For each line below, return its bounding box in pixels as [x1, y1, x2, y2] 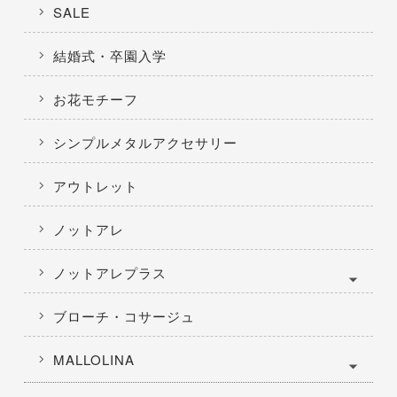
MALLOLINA [52, 350, 135, 370]
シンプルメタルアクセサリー [52, 133, 237, 152]
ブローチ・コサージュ [52, 307, 195, 326]
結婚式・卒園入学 [52, 46, 167, 66]
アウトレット [52, 176, 138, 196]
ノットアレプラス [52, 263, 167, 283]
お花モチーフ [52, 90, 138, 109]
